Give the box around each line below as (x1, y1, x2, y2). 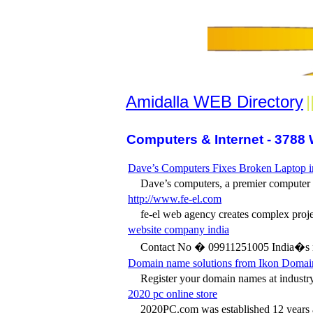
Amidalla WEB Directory (126, 92, 303, 111)
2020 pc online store (128, 287, 217, 300)
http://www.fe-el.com (128, 192, 221, 205)
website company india (128, 223, 229, 235)
